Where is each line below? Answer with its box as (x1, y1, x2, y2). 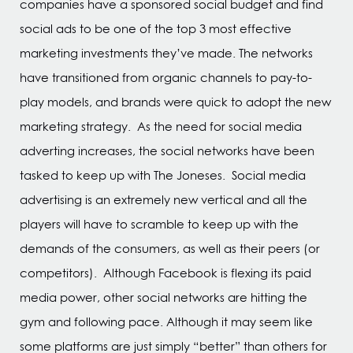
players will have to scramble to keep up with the (20, 216, 299, 232)
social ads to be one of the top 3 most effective (20, 20, 292, 37)
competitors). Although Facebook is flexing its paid (20, 265, 311, 281)
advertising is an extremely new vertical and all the (20, 191, 307, 208)
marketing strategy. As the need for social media (20, 118, 302, 135)
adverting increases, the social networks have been (20, 143, 314, 159)
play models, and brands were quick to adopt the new (20, 94, 331, 110)
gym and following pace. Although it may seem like (20, 314, 313, 330)
